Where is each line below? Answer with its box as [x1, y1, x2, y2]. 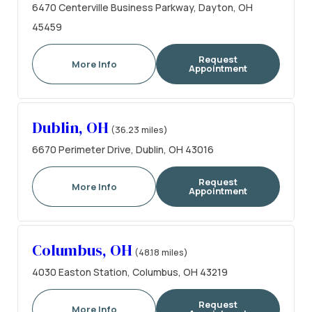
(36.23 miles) [111, 123, 168, 136]
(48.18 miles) [134, 246, 188, 259]
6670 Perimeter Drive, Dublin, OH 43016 [32, 143, 214, 157]
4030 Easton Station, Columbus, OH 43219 [32, 265, 228, 279]
